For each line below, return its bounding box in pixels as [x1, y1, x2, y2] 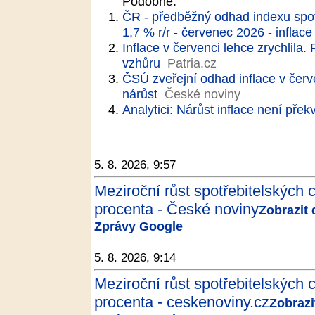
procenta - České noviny [94, 200, 259, 218]
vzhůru [122, 56, 160, 70]
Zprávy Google [94, 219, 183, 233]
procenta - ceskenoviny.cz [94, 293, 269, 311]
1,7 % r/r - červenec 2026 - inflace [122, 25, 312, 39]
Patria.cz [167, 56, 217, 70]
